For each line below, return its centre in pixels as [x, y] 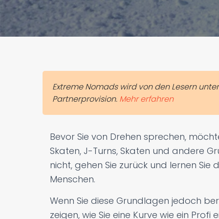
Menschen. [73, 179]
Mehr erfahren [146, 99]
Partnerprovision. [86, 99]
